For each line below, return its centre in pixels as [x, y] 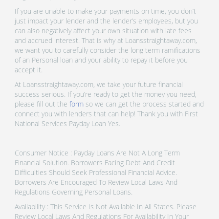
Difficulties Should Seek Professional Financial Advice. [96, 172]
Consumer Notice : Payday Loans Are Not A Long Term [97, 153]
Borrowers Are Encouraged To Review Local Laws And [96, 182]
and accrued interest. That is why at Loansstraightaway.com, [106, 40]
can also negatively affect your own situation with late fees [103, 30]
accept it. [29, 69]
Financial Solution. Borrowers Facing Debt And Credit [95, 162]
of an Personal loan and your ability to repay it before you [101, 60]
